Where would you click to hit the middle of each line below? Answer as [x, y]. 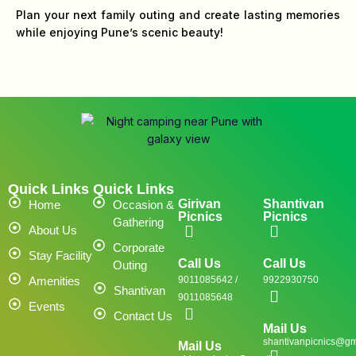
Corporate [139, 248]
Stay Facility [61, 256]
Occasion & [144, 205]
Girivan [199, 204]
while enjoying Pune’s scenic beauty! [120, 33]
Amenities [55, 281]
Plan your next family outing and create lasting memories [178, 15]
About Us [53, 230]
